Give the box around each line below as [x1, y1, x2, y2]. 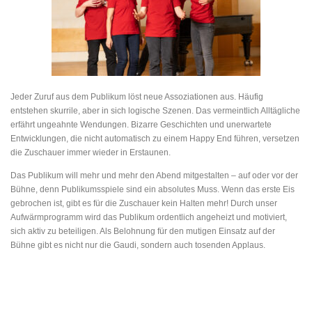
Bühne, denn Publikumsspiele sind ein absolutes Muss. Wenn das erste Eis [10, 184, 295, 194]
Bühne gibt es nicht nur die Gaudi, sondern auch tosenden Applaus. [10, 240, 265, 250]
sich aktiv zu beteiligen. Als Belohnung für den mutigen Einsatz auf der [10, 226, 275, 236]
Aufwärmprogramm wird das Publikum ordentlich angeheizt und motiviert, [10, 212, 287, 222]
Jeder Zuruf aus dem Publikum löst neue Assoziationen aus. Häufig [10, 91, 263, 102]
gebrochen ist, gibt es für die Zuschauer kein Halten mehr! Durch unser [10, 198, 277, 208]
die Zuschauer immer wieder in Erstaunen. [10, 147, 171, 157]
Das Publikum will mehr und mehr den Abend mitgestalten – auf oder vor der [10, 170, 298, 180]
